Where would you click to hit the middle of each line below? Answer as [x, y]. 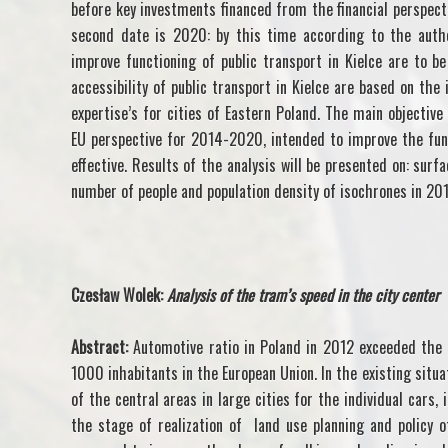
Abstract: [99, 347]
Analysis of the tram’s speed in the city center [303, 295]
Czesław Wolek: [119, 295]
